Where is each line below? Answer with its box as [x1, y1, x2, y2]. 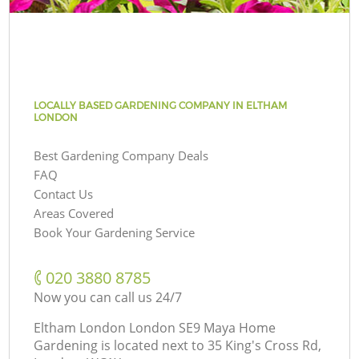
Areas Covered [34, 204, 115, 221]
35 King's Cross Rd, [208, 336, 322, 354]
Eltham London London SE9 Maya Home [34, 318, 276, 337]
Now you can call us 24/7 [34, 288, 183, 306]
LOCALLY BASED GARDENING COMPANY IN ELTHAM [34, 99, 288, 111]
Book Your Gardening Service [34, 224, 196, 240]
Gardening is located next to [34, 336, 205, 354]
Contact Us [34, 185, 94, 202]
